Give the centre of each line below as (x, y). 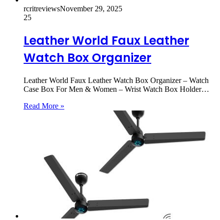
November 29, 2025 (91, 8)
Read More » (44, 106)
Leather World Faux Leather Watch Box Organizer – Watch (116, 80)
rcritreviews (42, 8)
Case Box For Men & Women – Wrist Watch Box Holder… (116, 89)
